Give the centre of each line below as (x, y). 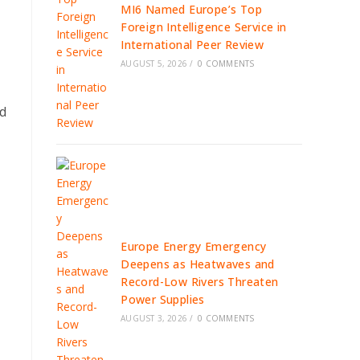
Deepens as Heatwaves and (198, 264)
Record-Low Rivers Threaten (200, 282)
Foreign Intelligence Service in (204, 27)
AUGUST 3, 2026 (154, 318)
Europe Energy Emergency (194, 246)
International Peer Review (192, 45)
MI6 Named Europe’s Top (192, 9)
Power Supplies (163, 299)
